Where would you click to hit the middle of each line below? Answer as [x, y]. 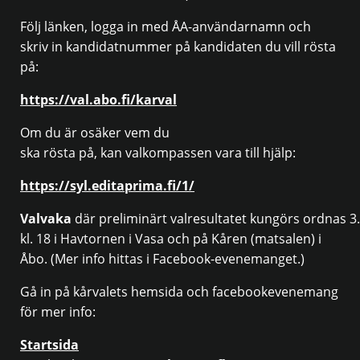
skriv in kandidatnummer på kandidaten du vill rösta [178, 47]
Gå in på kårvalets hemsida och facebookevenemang [179, 292]
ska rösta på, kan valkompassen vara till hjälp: [158, 153]
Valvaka [46, 219]
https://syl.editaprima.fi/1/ [107, 186]
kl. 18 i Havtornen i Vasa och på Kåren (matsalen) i [171, 239]
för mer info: [58, 312]
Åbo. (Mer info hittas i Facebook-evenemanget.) [162, 259]
